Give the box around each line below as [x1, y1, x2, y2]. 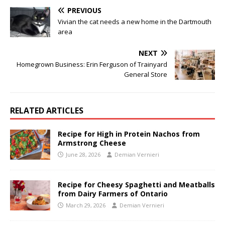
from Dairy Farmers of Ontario [58, 188, 168, 198]
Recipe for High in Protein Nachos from [58, 129, 200, 139]
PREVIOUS [67, 5, 101, 15]
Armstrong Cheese [58, 138, 126, 148]
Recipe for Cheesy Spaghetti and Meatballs [58, 179, 215, 189]
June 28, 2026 [66, 150, 100, 158]
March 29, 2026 [66, 201, 105, 209]
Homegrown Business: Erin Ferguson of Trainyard [17, 59, 167, 69]
